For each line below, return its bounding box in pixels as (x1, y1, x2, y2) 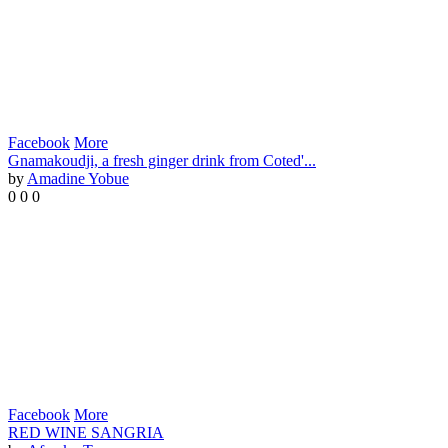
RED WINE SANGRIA (8, 424, 164, 442)
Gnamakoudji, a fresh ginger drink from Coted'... (8, 152, 316, 170)
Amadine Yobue (27, 170, 129, 188)
